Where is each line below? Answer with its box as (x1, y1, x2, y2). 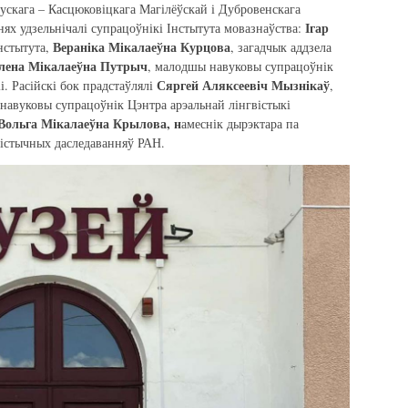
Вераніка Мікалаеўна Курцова (53, 37, 230, 56)
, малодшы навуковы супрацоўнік (148, 57, 333, 75)
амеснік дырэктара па (181, 115, 299, 132)
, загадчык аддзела (230, 38, 331, 56)
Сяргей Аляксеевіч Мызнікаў (157, 76, 330, 95)
